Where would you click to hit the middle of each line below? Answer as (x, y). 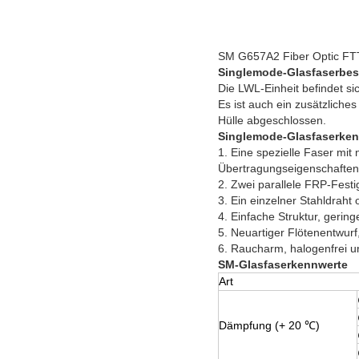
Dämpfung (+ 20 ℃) (269, 325)
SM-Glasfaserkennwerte (283, 264)
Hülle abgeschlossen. (272, 120)
